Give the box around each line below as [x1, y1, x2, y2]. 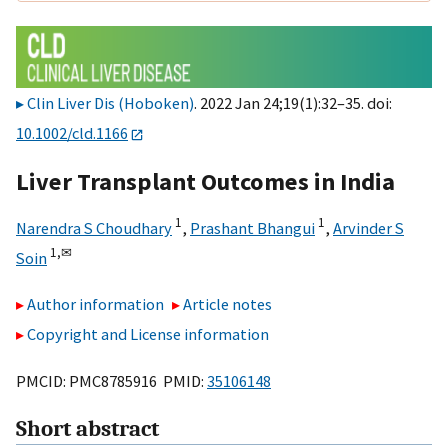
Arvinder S [333, 217, 404, 238]
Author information [27, 294, 164, 315]
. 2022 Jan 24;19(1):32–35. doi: [194, 93, 392, 114]
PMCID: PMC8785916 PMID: [16, 370, 207, 391]
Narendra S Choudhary [16, 217, 172, 238]
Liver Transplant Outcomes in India [16, 165, 395, 197]
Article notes [183, 294, 273, 315]
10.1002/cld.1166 [16, 123, 128, 144]
